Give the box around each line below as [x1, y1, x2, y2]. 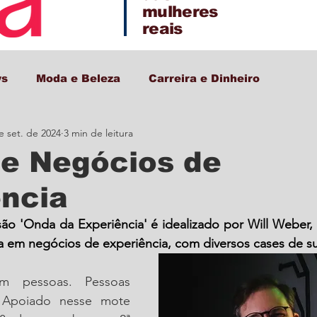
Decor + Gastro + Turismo [20, 129, 170, 141]
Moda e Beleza [36, 72, 120, 84]
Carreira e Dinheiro [149, 72, 260, 84]
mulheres [142, 3, 218, 21]
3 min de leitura [64, 126, 133, 139]
